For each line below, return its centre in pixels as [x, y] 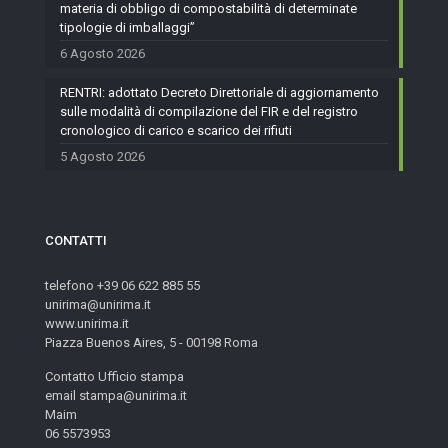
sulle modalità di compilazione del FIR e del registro [209, 111]
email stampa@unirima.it [116, 395]
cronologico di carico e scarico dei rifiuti [176, 130]
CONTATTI [76, 240]
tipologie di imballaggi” [127, 27]
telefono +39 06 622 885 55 [122, 285]
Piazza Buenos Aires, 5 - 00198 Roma [151, 342]
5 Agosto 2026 [102, 156]
